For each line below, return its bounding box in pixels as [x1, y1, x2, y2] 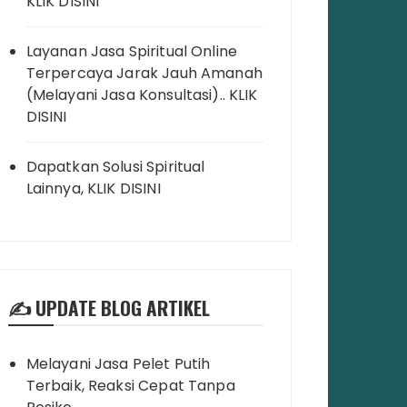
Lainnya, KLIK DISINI [25, 178, 161, 200]
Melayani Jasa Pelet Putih [25, 353, 211, 375]
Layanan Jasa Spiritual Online [25, 41, 238, 63]
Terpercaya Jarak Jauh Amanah [25, 63, 263, 84]
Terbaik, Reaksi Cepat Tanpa [25, 375, 235, 397]
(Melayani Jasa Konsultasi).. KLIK [25, 84, 258, 106]
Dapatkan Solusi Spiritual [25, 156, 205, 178]
